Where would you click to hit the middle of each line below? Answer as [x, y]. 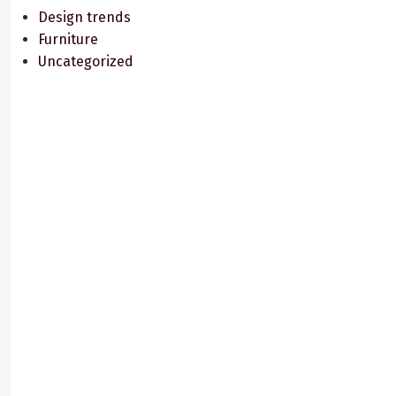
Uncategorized [85, 61]
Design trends [84, 17]
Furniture [68, 39]
